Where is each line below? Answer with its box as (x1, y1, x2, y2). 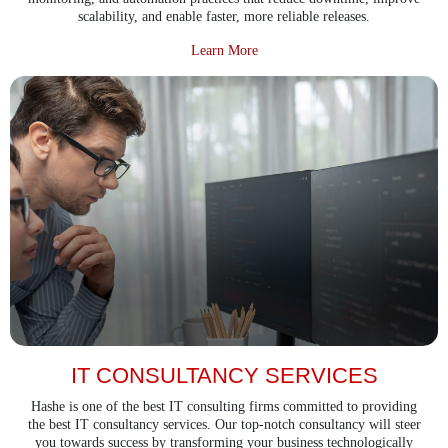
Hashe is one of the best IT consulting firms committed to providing (31, 398, 417, 414)
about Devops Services (256, 41, 385, 57)
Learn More (190, 42, 258, 58)
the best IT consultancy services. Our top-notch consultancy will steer (27, 416, 421, 432)
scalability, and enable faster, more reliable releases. (78, 8, 370, 24)
